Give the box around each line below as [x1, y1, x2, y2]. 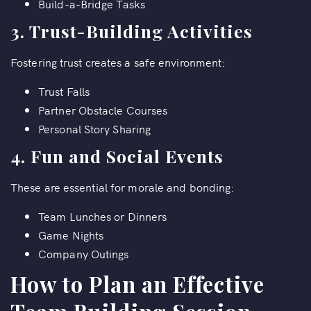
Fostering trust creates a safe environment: [10, 54, 226, 69]
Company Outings [38, 246, 129, 261]
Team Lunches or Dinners [38, 208, 167, 224]
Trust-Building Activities [29, 19, 253, 42]
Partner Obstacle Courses [38, 102, 168, 117]
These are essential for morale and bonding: [10, 179, 235, 194]
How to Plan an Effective [10, 269, 264, 299]
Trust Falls [38, 83, 90, 99]
